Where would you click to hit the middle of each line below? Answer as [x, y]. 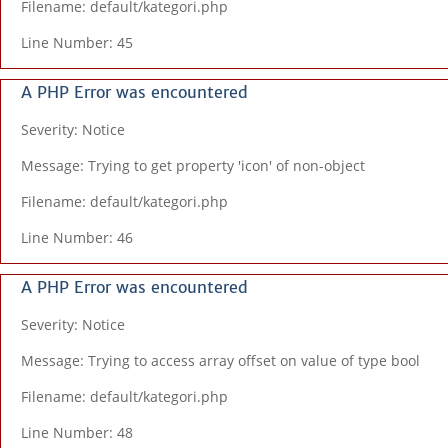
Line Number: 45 [77, 42]
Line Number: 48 [77, 432]
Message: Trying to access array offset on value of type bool [220, 360]
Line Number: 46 [77, 237]
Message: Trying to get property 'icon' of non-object [193, 165]
